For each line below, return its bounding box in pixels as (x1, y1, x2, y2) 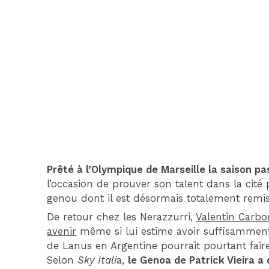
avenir (47, 226, 77, 238)
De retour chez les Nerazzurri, (47, 211, 196, 223)
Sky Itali (77, 255, 117, 267)
